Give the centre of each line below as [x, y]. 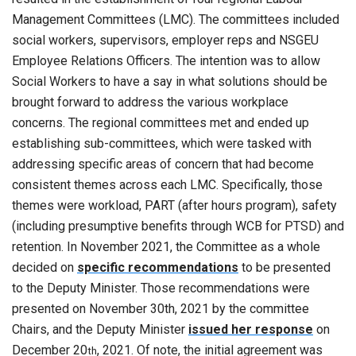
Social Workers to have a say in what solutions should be [170, 82]
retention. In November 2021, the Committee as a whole [166, 247]
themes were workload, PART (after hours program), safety [174, 206]
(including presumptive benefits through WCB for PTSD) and [178, 226]
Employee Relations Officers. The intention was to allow [166, 61]
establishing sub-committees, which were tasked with [162, 144]
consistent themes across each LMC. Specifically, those [167, 185]
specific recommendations [158, 268]
